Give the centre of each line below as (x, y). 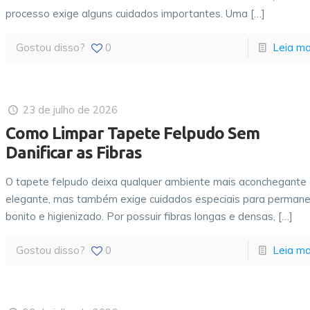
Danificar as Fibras (74, 153)
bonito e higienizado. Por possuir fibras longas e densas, (141, 216)
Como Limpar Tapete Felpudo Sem (133, 133)
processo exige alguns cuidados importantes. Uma (127, 13)
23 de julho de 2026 (71, 110)
